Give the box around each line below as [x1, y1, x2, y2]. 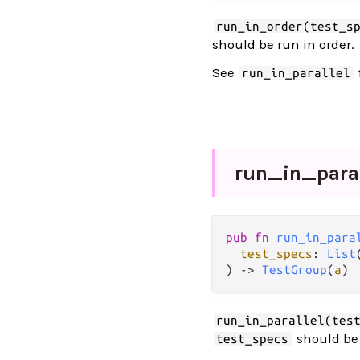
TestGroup [262, 263, 327, 276]
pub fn [226, 231, 276, 244]
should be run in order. [212, 36, 354, 52]
